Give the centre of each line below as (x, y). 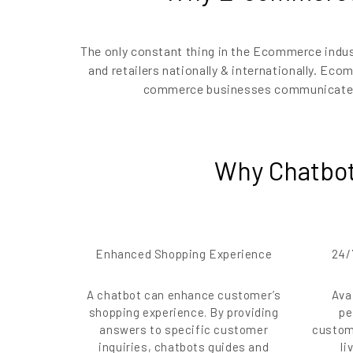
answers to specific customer (184, 330)
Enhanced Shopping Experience (184, 254)
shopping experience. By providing (184, 312)
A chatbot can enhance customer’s (184, 295)
